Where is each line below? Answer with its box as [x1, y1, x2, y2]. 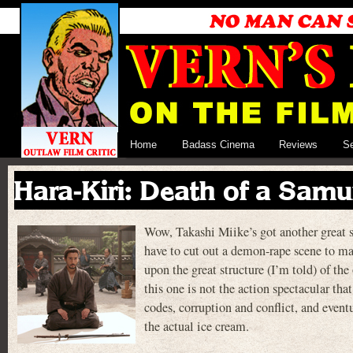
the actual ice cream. [144, 318, 249, 336]
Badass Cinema [181, 139, 255, 150]
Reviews [279, 139, 318, 150]
